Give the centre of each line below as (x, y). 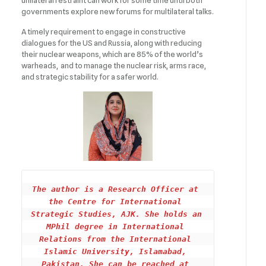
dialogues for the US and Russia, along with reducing (112, 43)
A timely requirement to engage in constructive (104, 31)
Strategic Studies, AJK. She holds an (117, 214)
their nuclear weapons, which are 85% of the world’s (113, 54)
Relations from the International (115, 239)
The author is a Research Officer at (115, 189)
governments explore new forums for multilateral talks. (118, 11)
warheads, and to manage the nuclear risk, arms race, (114, 65)
